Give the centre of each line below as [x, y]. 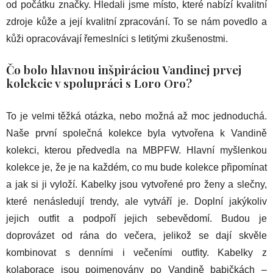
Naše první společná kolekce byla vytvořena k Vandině [136, 133]
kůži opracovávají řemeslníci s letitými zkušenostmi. [117, 39]
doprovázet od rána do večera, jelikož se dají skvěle [136, 236]
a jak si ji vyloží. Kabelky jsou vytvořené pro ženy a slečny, [136, 185]
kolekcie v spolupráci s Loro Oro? [99, 83]
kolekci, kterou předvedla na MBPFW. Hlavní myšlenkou [136, 151]
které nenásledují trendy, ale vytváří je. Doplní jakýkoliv [136, 202]
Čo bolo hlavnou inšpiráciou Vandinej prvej [124, 70]
